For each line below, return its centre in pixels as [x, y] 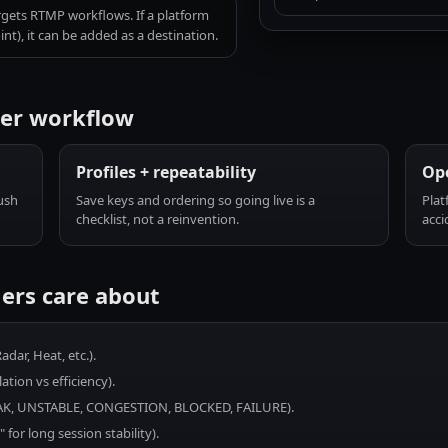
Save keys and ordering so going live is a [196, 200]
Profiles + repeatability [166, 172]
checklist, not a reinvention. [158, 219]
